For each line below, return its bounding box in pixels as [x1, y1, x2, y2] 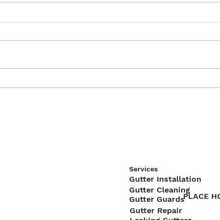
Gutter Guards [129, 194, 185, 204]
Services [129, 165, 158, 173]
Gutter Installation [129, 174, 202, 184]
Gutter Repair [129, 205, 182, 215]
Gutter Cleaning [129, 185, 191, 194]
